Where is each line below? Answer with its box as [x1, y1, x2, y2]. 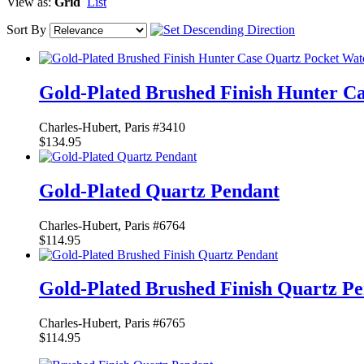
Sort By [6, 22, 46, 37]
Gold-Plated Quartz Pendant [39, 180, 279, 201]
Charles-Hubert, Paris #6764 [39, 218, 185, 232]
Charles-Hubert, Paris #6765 [39, 316, 185, 331]
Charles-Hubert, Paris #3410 [39, 119, 185, 134]
